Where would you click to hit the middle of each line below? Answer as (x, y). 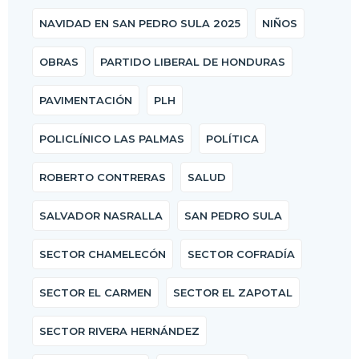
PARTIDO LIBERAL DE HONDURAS (193, 62)
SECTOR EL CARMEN (95, 293)
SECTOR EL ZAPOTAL (233, 293)
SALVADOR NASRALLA (101, 216)
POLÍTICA (232, 139)
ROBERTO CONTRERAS (103, 177)
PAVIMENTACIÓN (86, 101)
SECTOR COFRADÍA (241, 254)
